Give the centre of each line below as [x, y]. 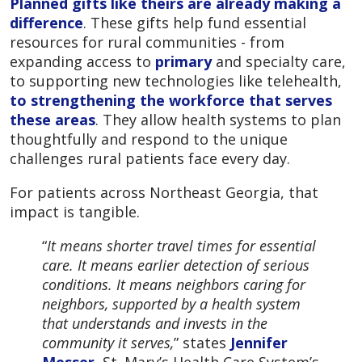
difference [46, 22]
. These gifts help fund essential [195, 22]
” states [202, 342]
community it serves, [108, 342]
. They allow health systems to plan [218, 119]
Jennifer [259, 342]
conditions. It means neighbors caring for [174, 284]
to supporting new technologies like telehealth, [176, 80]
